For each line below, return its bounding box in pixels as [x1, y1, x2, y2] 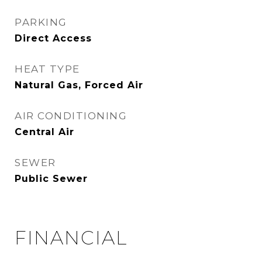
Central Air [15, 126, 74, 137]
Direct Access [15, 33, 92, 44]
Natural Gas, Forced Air [15, 80, 143, 91]
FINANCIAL [15, 226, 127, 249]
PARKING [15, 16, 67, 28]
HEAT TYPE [15, 63, 80, 75]
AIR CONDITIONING [15, 110, 127, 122]
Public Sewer [15, 173, 88, 184]
